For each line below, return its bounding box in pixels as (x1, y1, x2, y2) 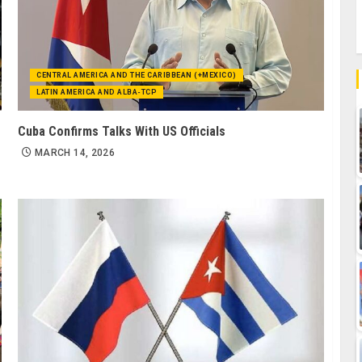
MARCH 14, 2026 (35, 147, 116, 159)
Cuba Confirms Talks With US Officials (18, 124, 226, 140)
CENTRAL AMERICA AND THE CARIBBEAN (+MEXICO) (36, 71, 237, 80)
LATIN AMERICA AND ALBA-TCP (36, 88, 158, 97)
